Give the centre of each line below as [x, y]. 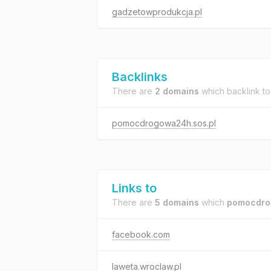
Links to [134, 188]
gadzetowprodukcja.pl [157, 12]
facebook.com [141, 234]
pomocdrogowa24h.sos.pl [164, 123]
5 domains [177, 202]
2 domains [177, 91]
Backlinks [140, 77]
